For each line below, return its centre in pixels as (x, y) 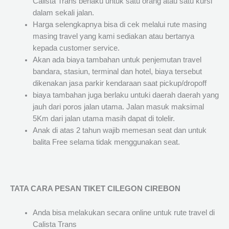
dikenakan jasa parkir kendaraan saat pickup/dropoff (119, 84)
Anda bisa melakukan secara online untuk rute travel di (123, 212)
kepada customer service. (76, 48)
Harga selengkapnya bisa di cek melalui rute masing (119, 25)
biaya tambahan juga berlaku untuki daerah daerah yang (125, 95)
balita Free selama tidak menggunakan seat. (106, 142)
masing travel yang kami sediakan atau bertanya (113, 37)
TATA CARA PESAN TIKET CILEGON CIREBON (95, 189)
